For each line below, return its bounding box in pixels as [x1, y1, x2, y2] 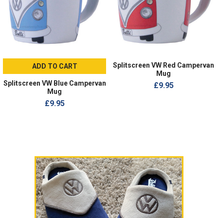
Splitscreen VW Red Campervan [113, 61, 214, 70]
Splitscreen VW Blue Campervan [3, 79, 106, 88]
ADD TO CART [32, 62, 77, 71]
